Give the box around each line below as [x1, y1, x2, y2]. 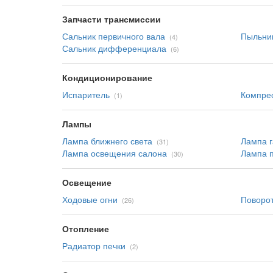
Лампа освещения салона [62, 147, 167, 159]
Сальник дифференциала [62, 42, 166, 54]
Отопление [62, 222, 109, 235]
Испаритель [62, 88, 110, 101]
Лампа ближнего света [62, 135, 152, 147]
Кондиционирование [62, 71, 152, 83]
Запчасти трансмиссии [62, 13, 161, 25]
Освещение [62, 176, 112, 188]
